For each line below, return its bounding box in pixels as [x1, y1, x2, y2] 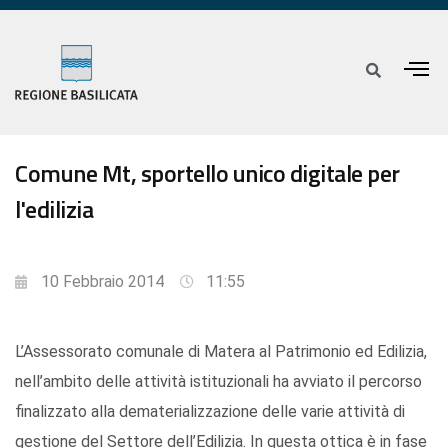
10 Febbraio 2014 [41, 272, 164, 292]
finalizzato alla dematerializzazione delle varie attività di [15, 402, 405, 422]
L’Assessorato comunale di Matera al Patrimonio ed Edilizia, [15, 342, 427, 362]
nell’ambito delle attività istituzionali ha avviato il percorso [15, 372, 422, 392]
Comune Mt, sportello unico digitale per [15, 155, 400, 192]
